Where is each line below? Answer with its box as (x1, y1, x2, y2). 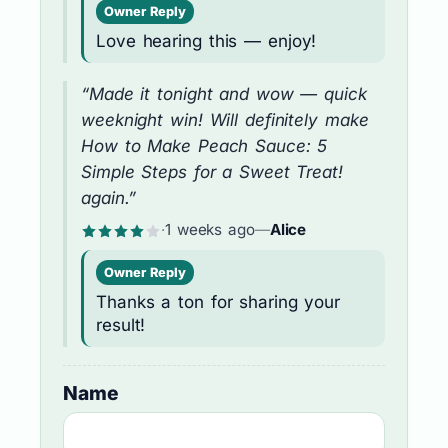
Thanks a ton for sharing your (96, 291, 341, 312)
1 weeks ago (164, 219, 255, 239)
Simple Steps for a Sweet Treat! (81, 161, 343, 182)
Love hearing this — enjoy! (96, 30, 317, 51)
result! (96, 314, 146, 335)
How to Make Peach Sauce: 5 (81, 135, 328, 156)
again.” (81, 187, 137, 208)
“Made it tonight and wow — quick (81, 83, 367, 104)
